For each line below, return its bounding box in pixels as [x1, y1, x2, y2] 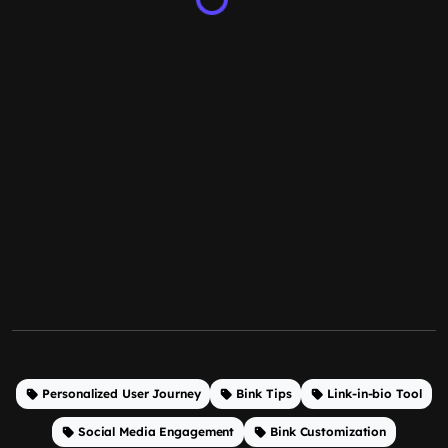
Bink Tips [236, 386, 292, 401]
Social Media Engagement [77, 424, 235, 439]
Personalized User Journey [42, 386, 201, 401]
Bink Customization [270, 424, 387, 439]
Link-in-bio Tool [327, 386, 422, 401]
